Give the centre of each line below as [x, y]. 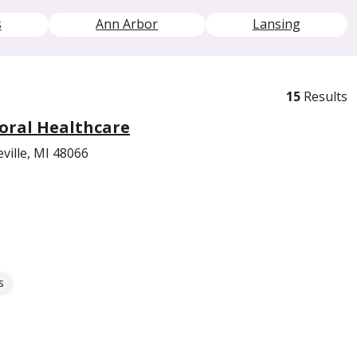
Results [324, 96]
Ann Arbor [127, 24]
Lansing [276, 24]
